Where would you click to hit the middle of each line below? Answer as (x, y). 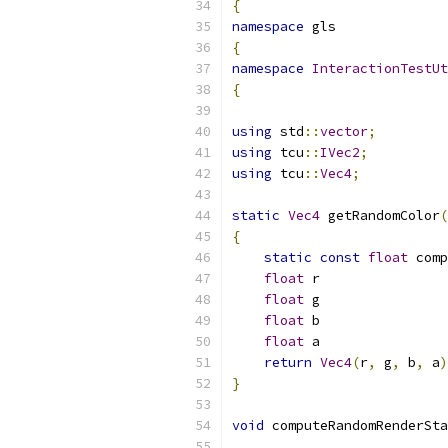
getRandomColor (380, 215)
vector (344, 131)
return (288, 362)
